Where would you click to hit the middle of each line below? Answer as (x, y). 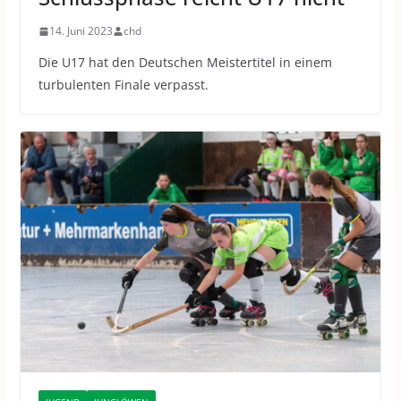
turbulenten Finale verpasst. (123, 85)
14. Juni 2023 (81, 31)
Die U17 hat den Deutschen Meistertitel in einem (185, 63)
